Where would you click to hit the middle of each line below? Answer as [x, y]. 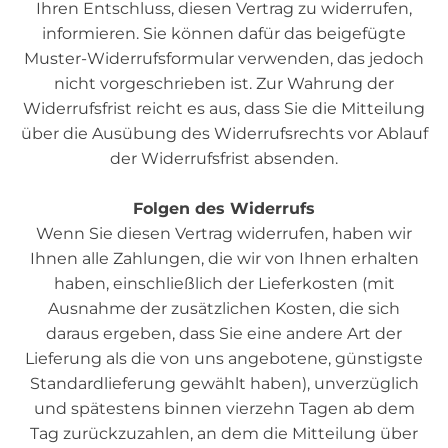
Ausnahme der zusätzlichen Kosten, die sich [224, 308]
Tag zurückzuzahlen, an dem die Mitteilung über [224, 433]
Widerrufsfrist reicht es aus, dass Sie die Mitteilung [224, 108]
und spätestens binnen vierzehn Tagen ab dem [224, 408]
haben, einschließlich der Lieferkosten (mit [224, 283]
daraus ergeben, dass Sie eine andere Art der [224, 333]
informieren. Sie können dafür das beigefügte [224, 33]
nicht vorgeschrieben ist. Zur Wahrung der [224, 83]
